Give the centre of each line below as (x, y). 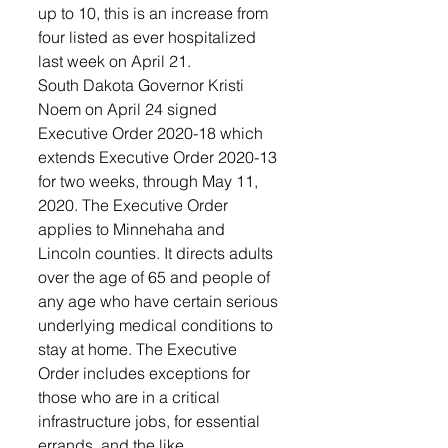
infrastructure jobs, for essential (151, 421)
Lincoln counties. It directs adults (157, 253)
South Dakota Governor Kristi (143, 85)
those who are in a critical (131, 397)
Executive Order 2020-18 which (152, 133)
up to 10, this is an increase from (155, 13)
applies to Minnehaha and (133, 229)
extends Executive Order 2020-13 (159, 157)
